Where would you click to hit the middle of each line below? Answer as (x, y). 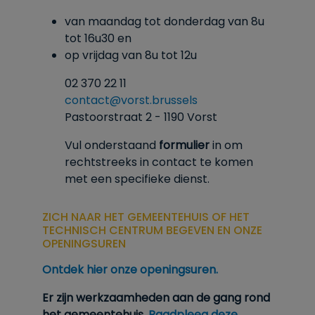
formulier (184, 145)
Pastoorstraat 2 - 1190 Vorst (141, 117)
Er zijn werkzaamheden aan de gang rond (156, 298)
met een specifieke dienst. (137, 179)
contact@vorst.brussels (131, 100)
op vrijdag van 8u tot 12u (131, 55)
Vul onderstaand (110, 145)
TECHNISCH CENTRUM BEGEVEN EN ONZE (152, 230)
